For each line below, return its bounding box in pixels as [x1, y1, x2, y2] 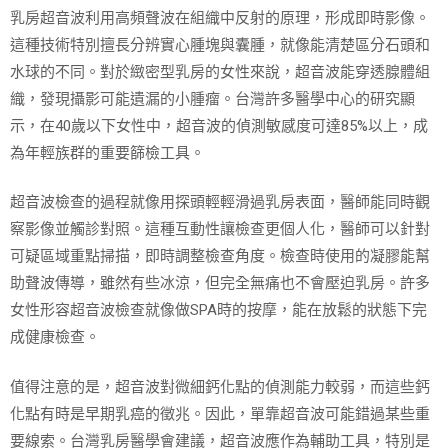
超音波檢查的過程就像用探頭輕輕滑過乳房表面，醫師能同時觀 [10, 193, 430, 211]
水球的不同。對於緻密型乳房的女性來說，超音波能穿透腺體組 [10, 62, 430, 81]
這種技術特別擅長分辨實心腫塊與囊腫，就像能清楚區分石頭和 [10, 35, 430, 54]
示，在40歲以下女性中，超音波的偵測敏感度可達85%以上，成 [10, 116, 428, 135]
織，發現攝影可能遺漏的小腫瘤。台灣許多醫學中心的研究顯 [10, 89, 415, 108]
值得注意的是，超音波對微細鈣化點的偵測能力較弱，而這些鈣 [10, 377, 430, 396]
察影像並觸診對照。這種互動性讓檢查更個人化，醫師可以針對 [10, 220, 430, 238]
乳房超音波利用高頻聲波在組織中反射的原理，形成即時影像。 [10, 8, 430, 27]
